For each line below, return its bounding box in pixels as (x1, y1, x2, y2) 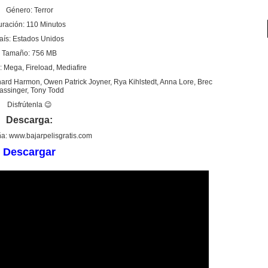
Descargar (3, 145, 56, 158)
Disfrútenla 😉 (7, 100, 52, 109)
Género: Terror (5, 5, 53, 14)
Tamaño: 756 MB (2, 48, 57, 57)
